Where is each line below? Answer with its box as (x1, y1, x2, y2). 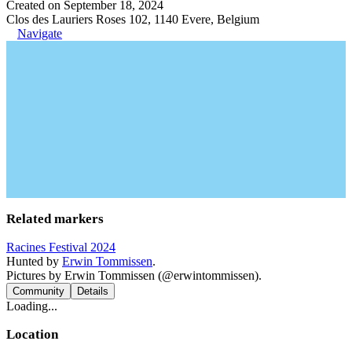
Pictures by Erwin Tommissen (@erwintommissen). (6, 268, 262, 282)
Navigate (17, 26, 62, 40)
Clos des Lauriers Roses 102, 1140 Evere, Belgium (6, 12, 259, 26)
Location (6, 326, 58, 342)
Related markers (6, 211, 104, 226)
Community (13, 284, 64, 297)
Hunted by (6, 254, 62, 268)
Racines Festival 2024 (6, 240, 115, 254)
